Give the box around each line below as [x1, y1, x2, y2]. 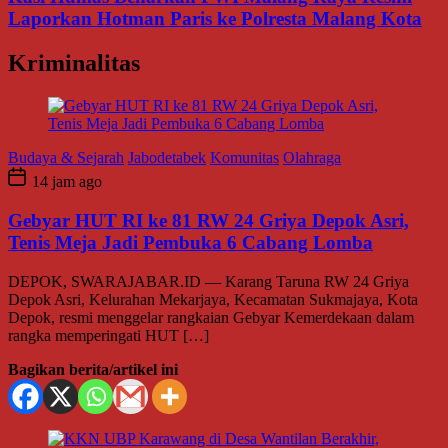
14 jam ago [28, 173, 102, 191]
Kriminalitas [8, 50, 140, 77]
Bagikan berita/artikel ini [8, 360, 178, 378]
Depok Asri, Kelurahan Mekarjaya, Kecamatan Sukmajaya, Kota [8, 290, 418, 308]
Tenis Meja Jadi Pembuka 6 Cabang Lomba [8, 232, 373, 253]
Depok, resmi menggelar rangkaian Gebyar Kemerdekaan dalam [8, 308, 414, 326]
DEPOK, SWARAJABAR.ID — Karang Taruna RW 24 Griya [8, 272, 409, 290]
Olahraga [283, 149, 341, 167]
